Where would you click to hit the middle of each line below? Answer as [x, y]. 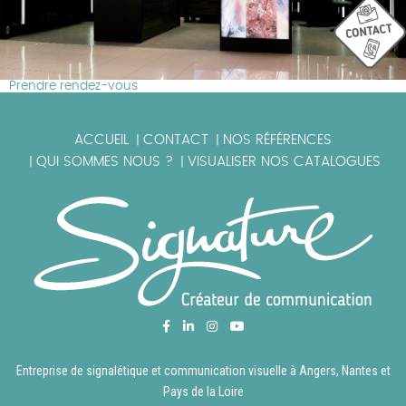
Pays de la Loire [203, 392]
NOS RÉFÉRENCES [277, 140]
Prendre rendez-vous [73, 87]
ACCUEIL [101, 140]
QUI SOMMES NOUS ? [105, 162]
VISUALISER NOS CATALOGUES [284, 162]
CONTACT [176, 140]
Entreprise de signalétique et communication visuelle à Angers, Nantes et [203, 371]
